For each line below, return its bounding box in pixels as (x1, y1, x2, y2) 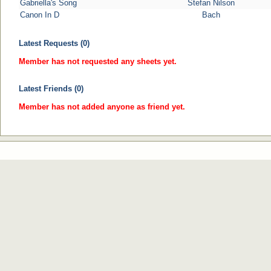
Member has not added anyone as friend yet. (19, 102, 185, 111)
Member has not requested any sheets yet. (19, 57, 177, 66)
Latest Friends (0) (19, 84, 83, 93)
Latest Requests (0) (19, 39, 90, 48)
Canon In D (20, 10, 59, 19)
